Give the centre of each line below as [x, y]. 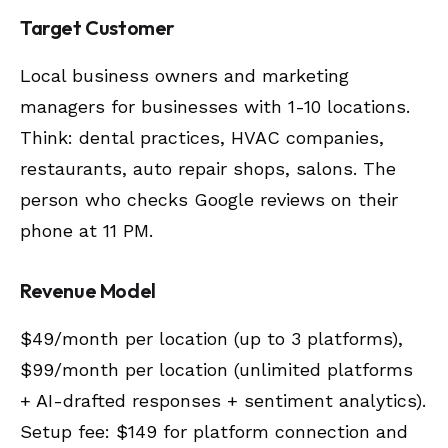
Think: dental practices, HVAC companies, [202, 137]
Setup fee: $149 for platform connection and [214, 431]
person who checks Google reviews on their [209, 199]
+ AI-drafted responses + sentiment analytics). [223, 400]
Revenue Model [88, 290]
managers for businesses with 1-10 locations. [215, 106]
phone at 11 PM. [86, 230]
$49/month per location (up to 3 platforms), [211, 338]
